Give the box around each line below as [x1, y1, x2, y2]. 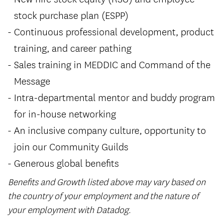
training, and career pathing [14, 40, 133, 55]
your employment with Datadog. [8, 203, 131, 216]
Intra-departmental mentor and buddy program [14, 90, 215, 104]
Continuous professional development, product [14, 24, 214, 38]
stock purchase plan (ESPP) [14, 7, 128, 22]
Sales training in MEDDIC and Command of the [14, 57, 211, 71]
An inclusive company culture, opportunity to [14, 122, 206, 137]
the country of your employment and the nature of [8, 189, 199, 202]
